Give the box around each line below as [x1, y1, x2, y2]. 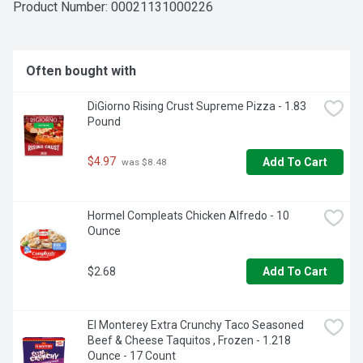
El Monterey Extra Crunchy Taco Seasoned [88, 318, 304, 332]
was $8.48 [119, 156, 167, 169]
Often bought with [26, 63, 136, 79]
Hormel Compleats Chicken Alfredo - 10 [88, 209, 289, 223]
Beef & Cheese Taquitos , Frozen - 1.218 [88, 334, 291, 348]
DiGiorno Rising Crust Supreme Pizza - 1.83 [88, 100, 306, 113]
